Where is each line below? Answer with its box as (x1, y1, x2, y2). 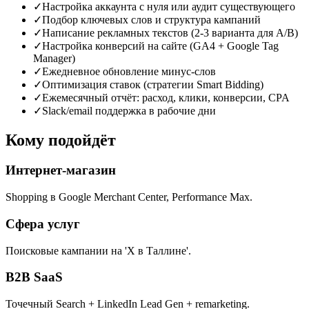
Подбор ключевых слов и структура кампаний (42, 13, 261, 26)
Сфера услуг (6, 216, 80, 231)
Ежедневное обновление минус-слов (42, 65, 216, 77)
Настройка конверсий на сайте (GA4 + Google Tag (42, 39, 279, 52)
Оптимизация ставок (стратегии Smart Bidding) (42, 78, 263, 90)
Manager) (33, 52, 75, 64)
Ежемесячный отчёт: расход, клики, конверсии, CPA (42, 91, 290, 103)
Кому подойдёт (6, 130, 116, 149)
